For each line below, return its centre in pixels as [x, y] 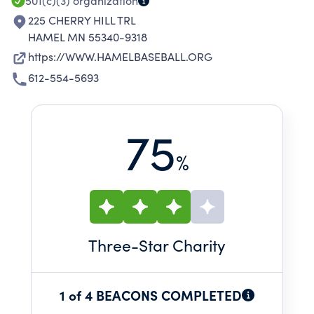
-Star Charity [178, 245]
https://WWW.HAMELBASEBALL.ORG [120, 56]
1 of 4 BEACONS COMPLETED [151, 295]
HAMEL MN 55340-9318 [88, 37]
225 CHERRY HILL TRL [82, 20]
